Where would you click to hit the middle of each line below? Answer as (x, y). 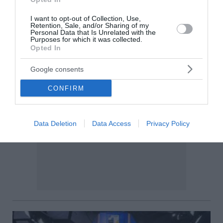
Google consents (57, 69)
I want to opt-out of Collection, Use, (86, 18)
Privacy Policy (168, 123)
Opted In (46, 48)
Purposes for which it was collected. (86, 39)
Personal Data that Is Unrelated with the (93, 32)
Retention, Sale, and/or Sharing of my (90, 25)
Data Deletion (55, 123)
